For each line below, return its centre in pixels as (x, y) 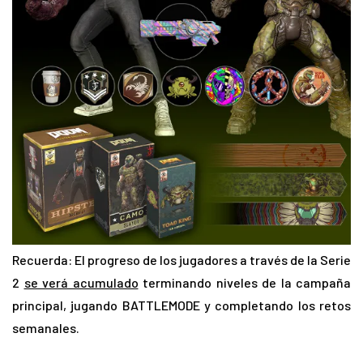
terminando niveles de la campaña (244, 282)
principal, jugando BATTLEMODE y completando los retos (181, 305)
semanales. (46, 327)
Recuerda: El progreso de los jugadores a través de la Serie (181, 259)
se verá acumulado (81, 282)
